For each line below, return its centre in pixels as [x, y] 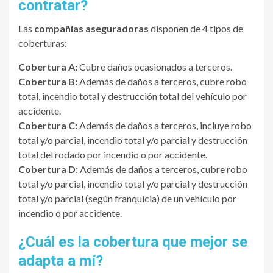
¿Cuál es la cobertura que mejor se [133, 242]
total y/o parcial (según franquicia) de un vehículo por [127, 199]
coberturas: [43, 43]
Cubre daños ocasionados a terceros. [155, 67]
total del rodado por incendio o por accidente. [113, 155]
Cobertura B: [48, 82]
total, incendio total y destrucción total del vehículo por [133, 96]
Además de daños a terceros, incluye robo [165, 126]
